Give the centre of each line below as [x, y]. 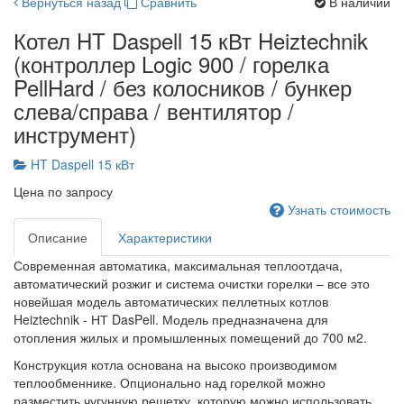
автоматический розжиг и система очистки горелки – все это [192, 283]
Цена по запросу [63, 191]
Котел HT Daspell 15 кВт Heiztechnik [191, 40]
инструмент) [75, 133]
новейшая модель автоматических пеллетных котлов [171, 301]
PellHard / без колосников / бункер [183, 87]
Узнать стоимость [337, 209]
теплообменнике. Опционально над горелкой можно [170, 382]
